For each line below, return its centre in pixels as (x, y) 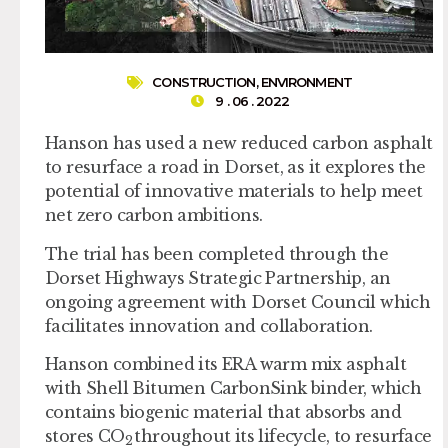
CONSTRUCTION (204, 82)
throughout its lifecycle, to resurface (283, 435)
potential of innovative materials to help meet (234, 191)
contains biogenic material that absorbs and (223, 411)
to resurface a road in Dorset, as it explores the (235, 167)
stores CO (85, 435)
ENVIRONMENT (306, 82)
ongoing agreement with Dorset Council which (238, 301)
